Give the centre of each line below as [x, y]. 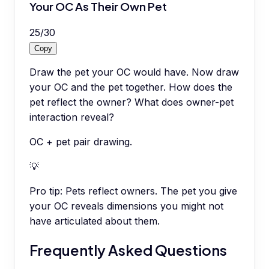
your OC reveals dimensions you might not [126, 206]
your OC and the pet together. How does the [131, 87]
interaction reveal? [72, 117]
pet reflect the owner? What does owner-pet [131, 102]
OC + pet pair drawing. [81, 142]
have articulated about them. [95, 221]
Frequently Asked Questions [128, 249]
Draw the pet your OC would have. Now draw [134, 72]
